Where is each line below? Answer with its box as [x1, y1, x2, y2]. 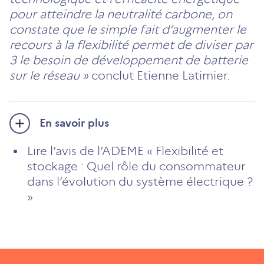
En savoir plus [39, 116, 109, 130]
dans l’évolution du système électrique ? [27, 174, 253, 189]
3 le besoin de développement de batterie [9, 52, 248, 67]
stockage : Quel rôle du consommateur [27, 159, 246, 173]
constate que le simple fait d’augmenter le [9, 22, 246, 37]
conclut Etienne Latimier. [88, 68, 230, 82]
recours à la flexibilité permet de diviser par [9, 37, 253, 52]
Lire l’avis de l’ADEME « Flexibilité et [27, 143, 223, 158]
